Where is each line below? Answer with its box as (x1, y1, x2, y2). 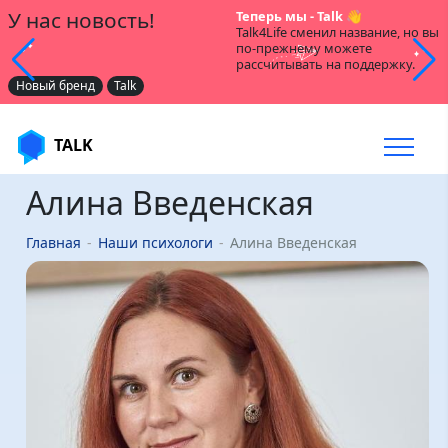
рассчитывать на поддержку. (236, 55, 415, 73)
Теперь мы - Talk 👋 (236, 7, 362, 25)
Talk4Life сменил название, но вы (236, 23, 439, 41)
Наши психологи (97, 232, 213, 252)
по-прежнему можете (236, 39, 372, 57)
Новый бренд (15, 77, 95, 94)
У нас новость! (8, 6, 155, 34)
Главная (25, 232, 81, 252)
